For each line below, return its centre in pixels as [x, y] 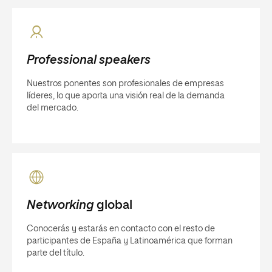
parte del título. [56, 253]
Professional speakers [89, 60]
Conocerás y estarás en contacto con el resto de [121, 229]
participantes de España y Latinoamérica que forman [130, 241]
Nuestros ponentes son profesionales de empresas [125, 83]
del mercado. [53, 108]
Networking [60, 205]
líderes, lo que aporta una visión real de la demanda [126, 96]
